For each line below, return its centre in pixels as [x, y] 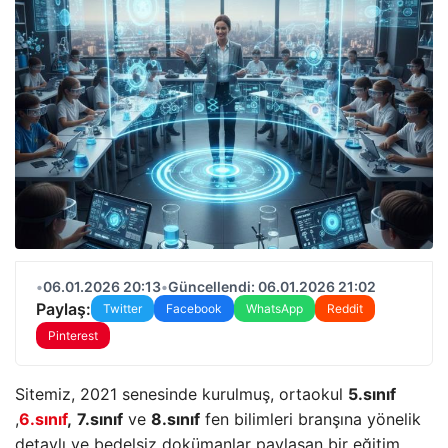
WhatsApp [274, 308]
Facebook [194, 308]
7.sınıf [100, 419]
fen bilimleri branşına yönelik [310, 419]
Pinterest [73, 335]
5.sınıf [372, 394]
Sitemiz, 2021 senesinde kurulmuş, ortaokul [181, 394]
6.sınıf [43, 419]
